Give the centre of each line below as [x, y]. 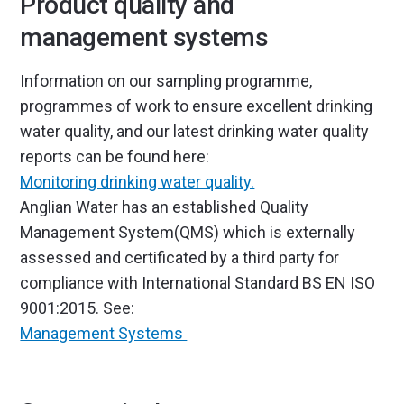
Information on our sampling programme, [166, 81]
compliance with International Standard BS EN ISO [198, 283]
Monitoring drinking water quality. [138, 182]
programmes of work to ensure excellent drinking [197, 106]
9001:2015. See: [78, 308]
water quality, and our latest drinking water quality [195, 131]
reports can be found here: [115, 156]
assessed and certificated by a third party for [180, 257]
